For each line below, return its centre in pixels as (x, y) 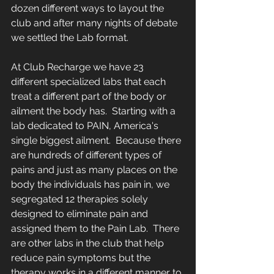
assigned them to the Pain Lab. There (96, 229)
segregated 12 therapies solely (81, 199)
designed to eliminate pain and (81, 214)
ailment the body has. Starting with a (94, 111)
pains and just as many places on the (95, 170)
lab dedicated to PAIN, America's (86, 126)
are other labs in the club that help (89, 243)
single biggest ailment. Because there (97, 141)
